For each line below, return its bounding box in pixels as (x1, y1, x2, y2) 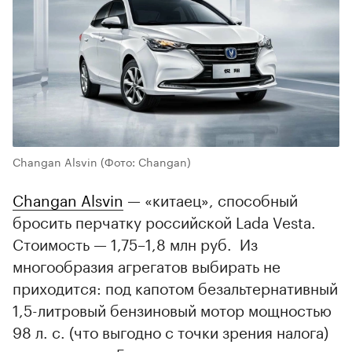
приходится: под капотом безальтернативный (13, 275, 338, 299)
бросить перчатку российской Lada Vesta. (13, 209, 316, 233)
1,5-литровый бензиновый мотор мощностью (13, 297, 332, 321)
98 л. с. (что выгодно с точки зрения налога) (13, 319, 328, 343)
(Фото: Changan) (101, 152, 191, 170)
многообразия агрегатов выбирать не (13, 253, 280, 277)
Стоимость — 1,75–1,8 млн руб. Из (13, 231, 258, 255)
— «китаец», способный (123, 187, 298, 211)
